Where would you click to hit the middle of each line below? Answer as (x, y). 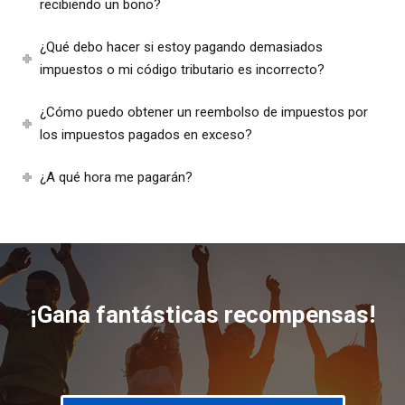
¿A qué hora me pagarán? (117, 177)
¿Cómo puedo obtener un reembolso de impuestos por (204, 112)
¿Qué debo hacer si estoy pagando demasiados (182, 47)
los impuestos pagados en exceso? (146, 134)
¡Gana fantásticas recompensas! (202, 314)
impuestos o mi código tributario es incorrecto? (183, 69)
